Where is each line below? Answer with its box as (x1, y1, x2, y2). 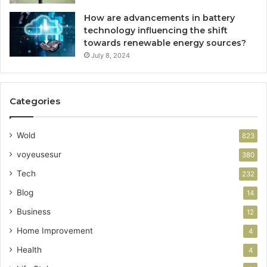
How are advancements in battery (84, 13, 235, 24)
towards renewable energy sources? (84, 38, 246, 49)
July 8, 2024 (91, 51, 130, 60)
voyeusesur (17, 150, 61, 160)
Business (17, 207, 51, 217)
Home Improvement (17, 226, 93, 236)
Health (17, 245, 42, 255)
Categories (10, 95, 60, 107)
